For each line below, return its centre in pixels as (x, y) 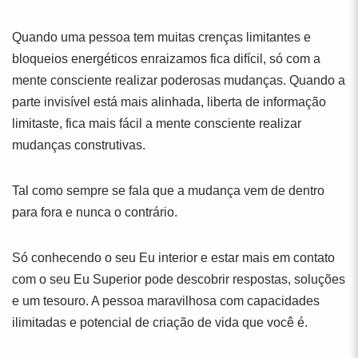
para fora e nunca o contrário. (95, 212)
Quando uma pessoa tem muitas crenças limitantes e (161, 37)
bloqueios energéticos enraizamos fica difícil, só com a (166, 59)
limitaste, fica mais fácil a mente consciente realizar (157, 123)
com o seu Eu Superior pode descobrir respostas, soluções (179, 279)
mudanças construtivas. (79, 145)
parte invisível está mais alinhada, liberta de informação (169, 102)
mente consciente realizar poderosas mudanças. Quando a (179, 80)
